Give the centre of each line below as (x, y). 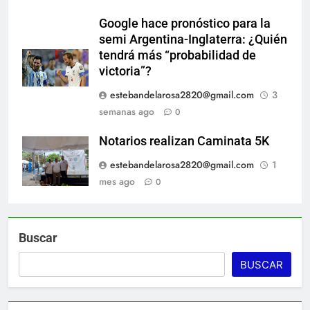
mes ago (117, 181)
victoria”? (125, 71)
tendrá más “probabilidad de (177, 55)
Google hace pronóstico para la (185, 23)
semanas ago (127, 111)
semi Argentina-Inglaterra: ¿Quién (193, 39)
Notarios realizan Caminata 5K (184, 141)
